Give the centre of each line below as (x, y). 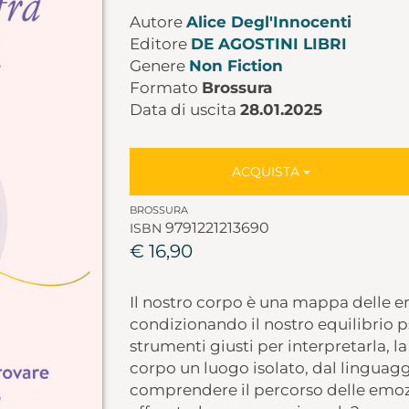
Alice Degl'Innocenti (268, 22)
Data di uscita (184, 110)
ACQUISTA (268, 172)
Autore (157, 22)
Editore (160, 44)
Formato (165, 88)
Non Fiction (236, 66)
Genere (159, 66)
